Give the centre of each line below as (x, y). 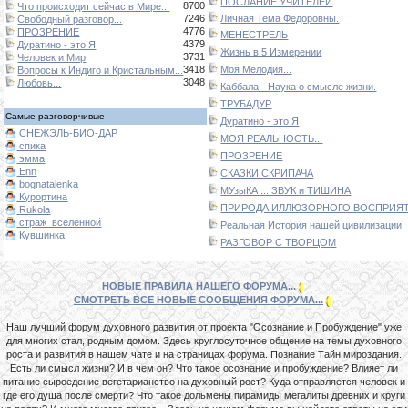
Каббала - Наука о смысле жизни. (299, 86)
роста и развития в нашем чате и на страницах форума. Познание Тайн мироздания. (204, 354)
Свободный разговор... (70, 19)
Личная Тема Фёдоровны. (280, 18)
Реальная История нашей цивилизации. (313, 224)
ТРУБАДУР (246, 103)
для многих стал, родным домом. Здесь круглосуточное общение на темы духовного (204, 340)
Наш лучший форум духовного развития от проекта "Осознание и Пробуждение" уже (204, 326)
